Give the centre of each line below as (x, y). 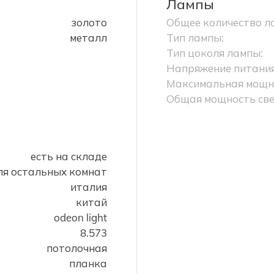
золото (89, 23)
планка (88, 264)
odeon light (80, 218)
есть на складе (69, 157)
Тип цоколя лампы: (215, 53)
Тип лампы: (195, 38)
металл (88, 38)
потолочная (77, 248)
